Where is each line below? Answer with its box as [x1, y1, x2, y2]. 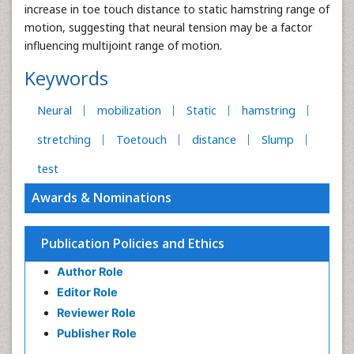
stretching [37, 132, 91, 147]
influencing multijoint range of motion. [24, 38, 222, 53]
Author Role [57, 265, 123, 278]
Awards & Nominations [32, 189, 171, 206]
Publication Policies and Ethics [41, 235, 224, 252]
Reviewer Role [57, 306, 136, 319]
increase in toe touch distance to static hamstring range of [24, 2, 330, 17]
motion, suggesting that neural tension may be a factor [24, 20, 312, 35]
